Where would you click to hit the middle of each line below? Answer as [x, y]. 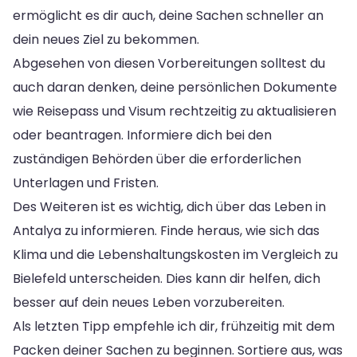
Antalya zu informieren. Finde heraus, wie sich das [166, 231]
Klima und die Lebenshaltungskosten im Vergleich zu [175, 255]
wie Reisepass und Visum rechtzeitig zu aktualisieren [175, 112]
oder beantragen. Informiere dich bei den [142, 135]
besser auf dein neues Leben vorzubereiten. [149, 303]
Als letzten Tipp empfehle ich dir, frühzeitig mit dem [174, 327]
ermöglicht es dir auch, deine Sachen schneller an [168, 16]
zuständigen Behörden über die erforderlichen [157, 159]
